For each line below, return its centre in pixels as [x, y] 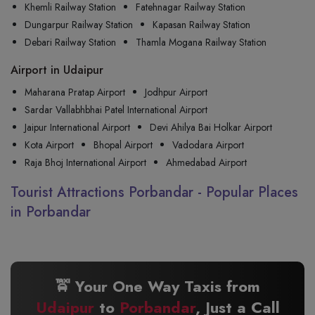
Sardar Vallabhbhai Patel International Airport [116, 110]
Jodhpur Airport [176, 92]
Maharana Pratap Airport [75, 92]
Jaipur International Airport [77, 127]
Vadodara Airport [208, 145]
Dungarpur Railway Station [79, 25]
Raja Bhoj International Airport [85, 162]
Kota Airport [49, 145]
